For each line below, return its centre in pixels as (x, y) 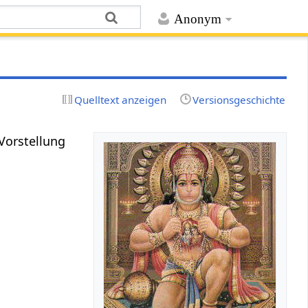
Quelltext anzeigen (121, 99)
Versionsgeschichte (239, 99)
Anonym (197, 19)
